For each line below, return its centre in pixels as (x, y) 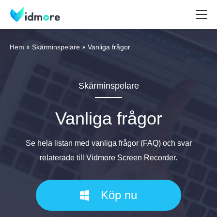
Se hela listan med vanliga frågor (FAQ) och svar (108, 143)
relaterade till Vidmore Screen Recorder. (108, 158)
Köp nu (119, 195)
